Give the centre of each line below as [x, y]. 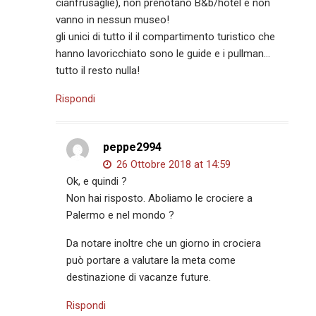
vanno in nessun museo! [113, 19]
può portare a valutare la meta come [151, 260]
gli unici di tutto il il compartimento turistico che [166, 36]
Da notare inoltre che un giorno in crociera [164, 243]
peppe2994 [133, 147]
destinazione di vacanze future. [139, 277]
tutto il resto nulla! [98, 70]
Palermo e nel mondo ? [121, 215]
